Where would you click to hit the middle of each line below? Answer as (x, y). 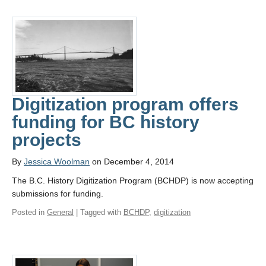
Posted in (29, 212)
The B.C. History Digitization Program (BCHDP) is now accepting (133, 180)
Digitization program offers (125, 104)
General (60, 212)
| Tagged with (99, 212)
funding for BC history (106, 122)
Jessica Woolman (57, 161)
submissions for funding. (58, 193)
